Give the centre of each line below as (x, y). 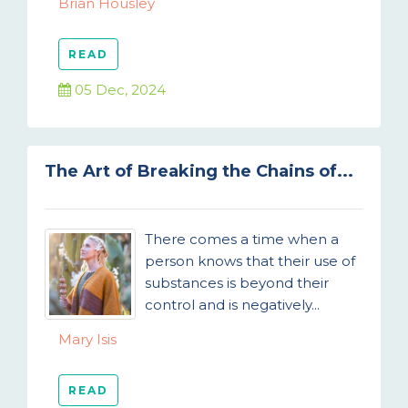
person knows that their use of (250, 261)
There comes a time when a (242, 239)
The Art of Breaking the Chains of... (199, 171)
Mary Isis (87, 339)
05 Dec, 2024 (118, 90)
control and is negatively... (232, 305)
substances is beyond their (237, 283)
